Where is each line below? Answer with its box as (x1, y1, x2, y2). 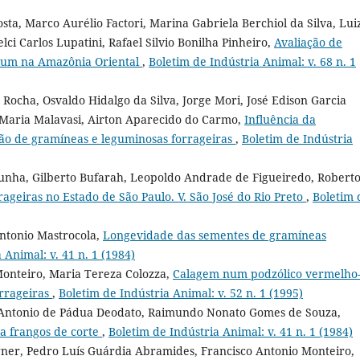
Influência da (244, 111, 316, 127)
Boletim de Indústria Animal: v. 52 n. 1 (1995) (59, 284, 303, 301)
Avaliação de (274, 34, 342, 50)
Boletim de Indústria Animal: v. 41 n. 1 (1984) (108, 323, 353, 339)
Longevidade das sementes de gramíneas (103, 227, 326, 243)
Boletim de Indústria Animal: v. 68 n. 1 (149, 53, 356, 69)
